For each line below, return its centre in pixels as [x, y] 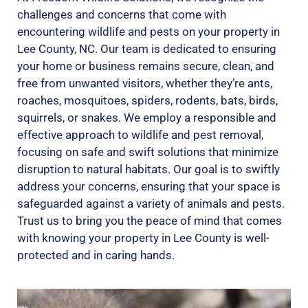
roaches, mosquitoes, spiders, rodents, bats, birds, [147, 101]
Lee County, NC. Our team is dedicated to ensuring [147, 49]
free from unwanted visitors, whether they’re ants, [145, 84]
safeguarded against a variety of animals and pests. [151, 204]
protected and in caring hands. [96, 255]
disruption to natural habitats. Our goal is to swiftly [148, 169]
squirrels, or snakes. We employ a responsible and [147, 118]
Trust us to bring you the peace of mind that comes [150, 221]
